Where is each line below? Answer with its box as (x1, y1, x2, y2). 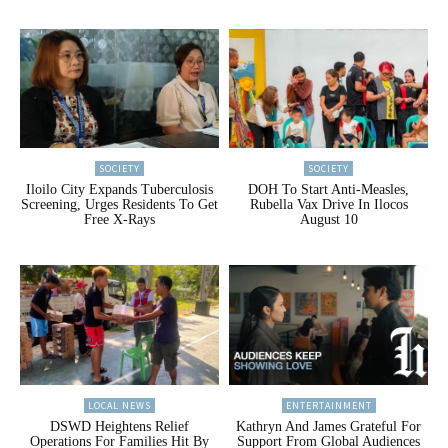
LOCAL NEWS (88, 398, 151, 412)
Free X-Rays (84, 212, 155, 228)
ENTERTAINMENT (285, 398, 372, 412)
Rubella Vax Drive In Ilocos (249, 197, 408, 213)
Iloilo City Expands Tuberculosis (26, 182, 213, 198)
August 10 (299, 212, 358, 228)
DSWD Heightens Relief (50, 418, 189, 434)
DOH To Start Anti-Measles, (248, 182, 409, 198)
